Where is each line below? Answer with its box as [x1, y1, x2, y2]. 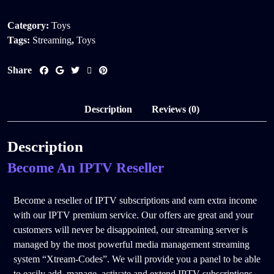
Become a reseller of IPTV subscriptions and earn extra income [13, 194, 257, 206]
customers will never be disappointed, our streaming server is [13, 224, 248, 235]
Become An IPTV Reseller [7, 159, 164, 176]
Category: [7, 20, 51, 31]
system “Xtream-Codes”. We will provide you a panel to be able [13, 253, 261, 264]
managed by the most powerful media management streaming [13, 239, 250, 250]
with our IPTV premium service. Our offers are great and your [13, 209, 253, 220]
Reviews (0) [152, 104, 199, 114]
